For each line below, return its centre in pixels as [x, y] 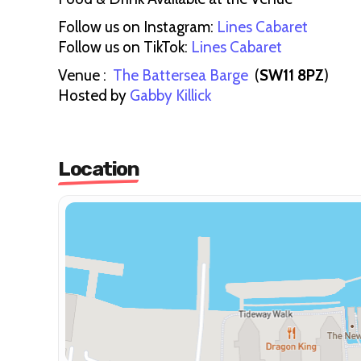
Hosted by [94, 95]
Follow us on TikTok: [124, 47]
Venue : [85, 75]
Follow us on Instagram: [136, 27]
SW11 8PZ [292, 75]
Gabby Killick [172, 95]
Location [98, 169]
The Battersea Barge [182, 75]
